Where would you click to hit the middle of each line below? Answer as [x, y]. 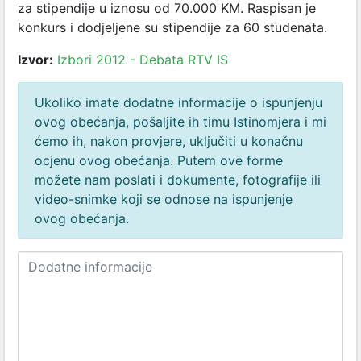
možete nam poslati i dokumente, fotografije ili [178, 180]
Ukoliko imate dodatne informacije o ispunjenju [178, 102]
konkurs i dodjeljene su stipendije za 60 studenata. [172, 27]
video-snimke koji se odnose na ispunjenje [164, 199]
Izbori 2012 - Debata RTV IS [143, 60]
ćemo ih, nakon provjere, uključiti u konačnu [169, 141]
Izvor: [35, 60]
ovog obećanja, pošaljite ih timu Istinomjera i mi [180, 122]
